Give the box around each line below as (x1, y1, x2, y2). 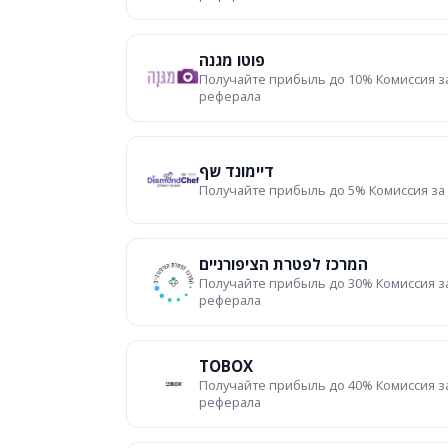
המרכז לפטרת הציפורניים (199, 254, 368, 274)
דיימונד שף (199, 160, 274, 181)
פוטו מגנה (199, 50, 265, 70)
